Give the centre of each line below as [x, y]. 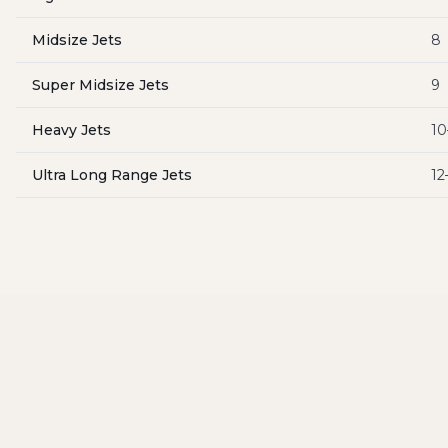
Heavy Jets [71, 130]
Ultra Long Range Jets [112, 175]
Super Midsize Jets [100, 85]
